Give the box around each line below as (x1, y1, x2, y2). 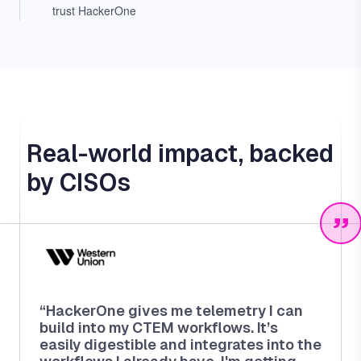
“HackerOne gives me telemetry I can (39, 301, 303, 321)
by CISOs (27, 167, 131, 199)
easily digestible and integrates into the (39, 335, 322, 355)
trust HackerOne (52, 2, 136, 19)
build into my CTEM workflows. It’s (39, 318, 278, 338)
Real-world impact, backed (27, 138, 334, 170)
